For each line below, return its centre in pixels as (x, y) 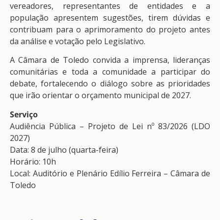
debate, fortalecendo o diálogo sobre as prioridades (110, 84)
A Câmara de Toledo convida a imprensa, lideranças (110, 60)
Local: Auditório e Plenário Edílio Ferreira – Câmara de (110, 173)
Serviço (24, 114)
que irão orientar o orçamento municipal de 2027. (100, 96)
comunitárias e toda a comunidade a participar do (110, 72)
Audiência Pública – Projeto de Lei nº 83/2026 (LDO (110, 126)
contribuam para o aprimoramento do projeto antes (110, 29)
